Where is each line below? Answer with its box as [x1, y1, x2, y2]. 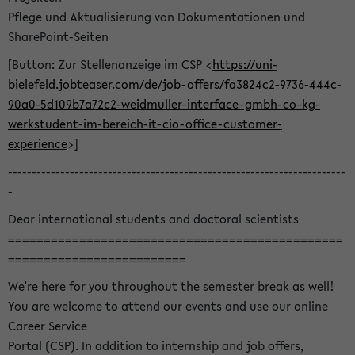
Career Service [8, 317, 87, 334]
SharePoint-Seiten [8, 28, 109, 45]
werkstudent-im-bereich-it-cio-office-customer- [8, 115, 282, 132]
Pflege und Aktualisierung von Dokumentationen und [8, 8, 305, 25]
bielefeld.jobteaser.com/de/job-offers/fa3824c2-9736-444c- [8, 75, 342, 93]
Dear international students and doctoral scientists [8, 210, 299, 227]
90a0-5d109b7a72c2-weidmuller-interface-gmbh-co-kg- [8, 95, 320, 113]
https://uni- [212, 55, 277, 73]
